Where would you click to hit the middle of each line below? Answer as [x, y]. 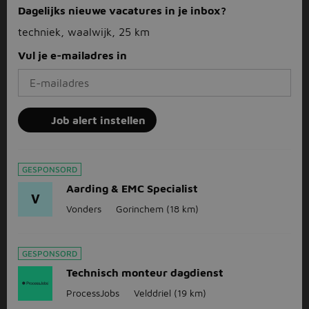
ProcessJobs [93, 293]
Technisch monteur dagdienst [145, 272]
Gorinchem [140, 209]
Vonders [84, 209]
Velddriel [152, 293]
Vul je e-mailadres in [72, 55]
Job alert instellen [98, 120]
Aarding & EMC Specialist [132, 188]
